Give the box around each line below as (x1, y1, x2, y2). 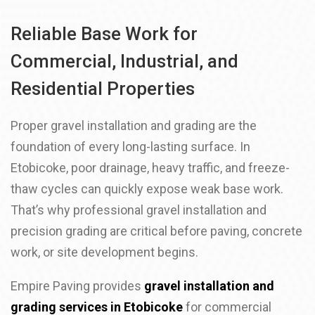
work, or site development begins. (11, 245, 198, 259)
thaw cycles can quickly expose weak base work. (11, 181, 283, 196)
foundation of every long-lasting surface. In (11, 139, 250, 154)
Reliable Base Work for (11, 23, 198, 44)
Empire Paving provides (11, 278, 144, 293)
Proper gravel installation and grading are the (11, 118, 257, 133)
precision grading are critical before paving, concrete (11, 224, 302, 238)
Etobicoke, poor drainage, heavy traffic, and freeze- (11, 160, 290, 175)
